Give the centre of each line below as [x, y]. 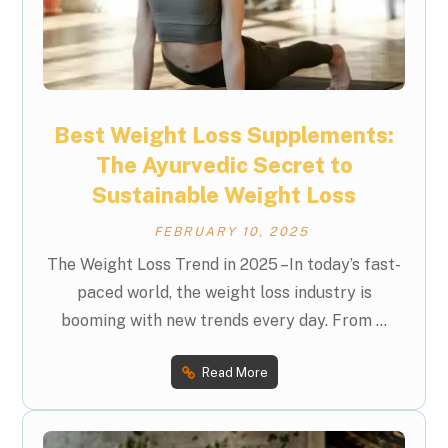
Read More [234, 372]
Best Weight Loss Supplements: [224, 135]
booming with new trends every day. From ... [224, 321]
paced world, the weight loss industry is [224, 293]
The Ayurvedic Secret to [224, 165]
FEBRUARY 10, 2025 [231, 231]
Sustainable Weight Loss [224, 195]
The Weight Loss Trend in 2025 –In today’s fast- [224, 265]
